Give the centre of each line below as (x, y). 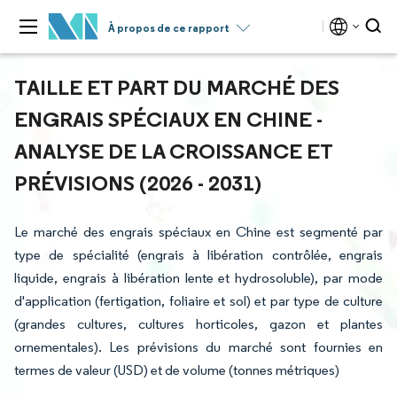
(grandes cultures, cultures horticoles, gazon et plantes (198, 324)
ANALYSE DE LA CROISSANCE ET (173, 151)
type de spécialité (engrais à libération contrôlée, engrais (198, 255)
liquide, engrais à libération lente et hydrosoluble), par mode (198, 278)
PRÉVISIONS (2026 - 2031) (138, 183)
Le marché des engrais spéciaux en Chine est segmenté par (198, 232)
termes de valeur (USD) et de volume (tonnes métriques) (177, 370)
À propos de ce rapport (169, 28)
